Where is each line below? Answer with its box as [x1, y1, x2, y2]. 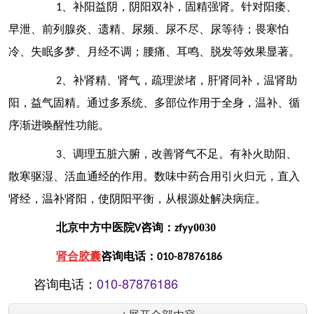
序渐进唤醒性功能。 [8, 121, 109, 132]
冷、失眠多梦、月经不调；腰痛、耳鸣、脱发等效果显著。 [8, 47, 300, 58]
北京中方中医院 [56, 223, 135, 234]
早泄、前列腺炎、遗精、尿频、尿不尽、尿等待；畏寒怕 [8, 25, 289, 36]
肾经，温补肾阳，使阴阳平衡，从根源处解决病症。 [8, 194, 266, 205]
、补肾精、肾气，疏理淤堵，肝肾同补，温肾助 [62, 76, 297, 87]
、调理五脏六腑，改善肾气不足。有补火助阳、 [62, 149, 297, 161]
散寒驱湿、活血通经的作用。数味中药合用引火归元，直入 [8, 172, 300, 183]
